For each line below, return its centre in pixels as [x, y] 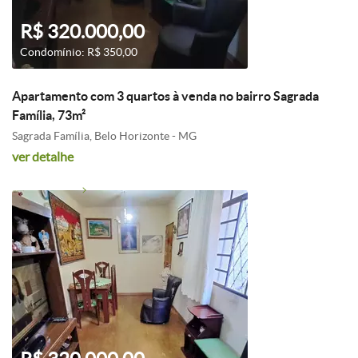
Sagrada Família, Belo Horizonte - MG [104, 136]
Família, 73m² [49, 115]
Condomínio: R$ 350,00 [79, 52]
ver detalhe [43, 157]
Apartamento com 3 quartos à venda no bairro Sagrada [165, 96]
